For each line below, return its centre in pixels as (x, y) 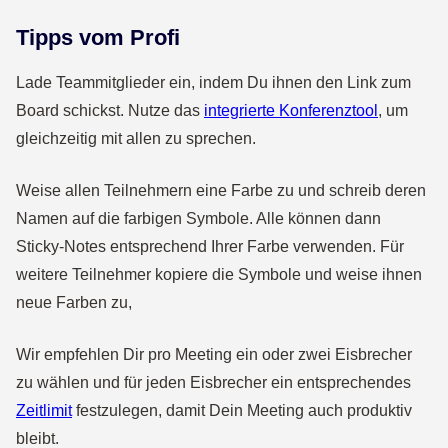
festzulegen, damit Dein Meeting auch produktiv (242, 410)
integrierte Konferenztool (291, 110)
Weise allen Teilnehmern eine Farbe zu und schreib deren (221, 190)
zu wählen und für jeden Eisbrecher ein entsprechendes (213, 382)
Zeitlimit (44, 410)
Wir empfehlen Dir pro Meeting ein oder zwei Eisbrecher (214, 354)
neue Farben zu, (74, 302)
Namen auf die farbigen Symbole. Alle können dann (198, 218)
